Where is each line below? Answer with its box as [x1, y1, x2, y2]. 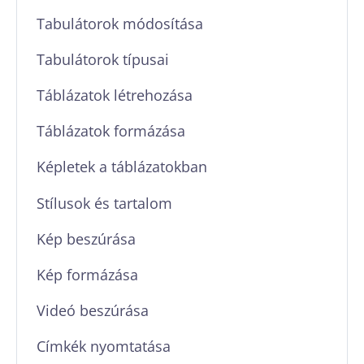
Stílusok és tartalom [37, 192, 173, 213]
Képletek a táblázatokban [37, 156, 208, 177]
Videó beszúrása [37, 300, 149, 321]
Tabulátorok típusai [37, 48, 170, 69]
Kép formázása [37, 263, 139, 284]
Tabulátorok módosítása [37, 12, 204, 33]
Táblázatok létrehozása [37, 84, 193, 105]
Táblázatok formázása [37, 120, 186, 141]
